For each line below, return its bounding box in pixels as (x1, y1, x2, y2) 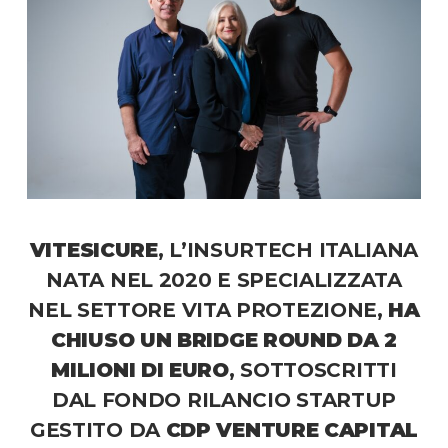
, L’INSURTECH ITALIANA (157, 238, 419, 263)
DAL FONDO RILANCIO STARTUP (51, 388, 397, 413)
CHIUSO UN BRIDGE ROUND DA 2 (51, 328, 397, 353)
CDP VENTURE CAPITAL (165, 418, 418, 443)
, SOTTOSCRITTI (228, 358, 397, 383)
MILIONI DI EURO (51, 358, 229, 383)
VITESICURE (29, 238, 158, 263)
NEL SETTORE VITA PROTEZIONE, (28, 298, 389, 323)
